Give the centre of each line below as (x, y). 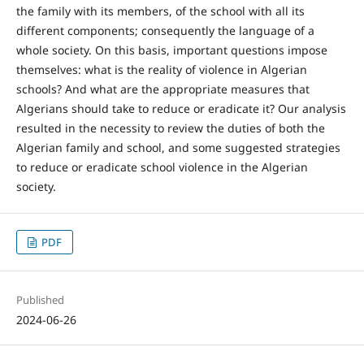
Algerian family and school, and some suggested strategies (178, 148)
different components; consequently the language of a (165, 31)
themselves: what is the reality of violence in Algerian (161, 70)
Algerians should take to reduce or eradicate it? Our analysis (181, 109)
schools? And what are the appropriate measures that (162, 89)
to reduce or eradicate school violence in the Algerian (162, 167)
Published (40, 300)
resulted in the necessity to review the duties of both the (170, 128)
